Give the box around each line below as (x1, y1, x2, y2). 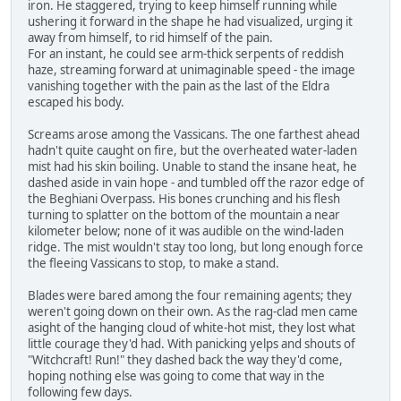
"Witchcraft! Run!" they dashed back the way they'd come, (28, 351, 343, 368)
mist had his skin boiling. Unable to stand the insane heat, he (28, 158, 357, 175)
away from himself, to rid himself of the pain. (28, 29, 273, 46)
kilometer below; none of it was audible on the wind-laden (28, 222, 344, 239)
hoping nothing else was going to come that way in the (28, 367, 325, 384)
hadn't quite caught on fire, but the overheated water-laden (28, 141, 357, 158)
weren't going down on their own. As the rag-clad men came (28, 303, 358, 320)
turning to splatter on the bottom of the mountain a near (28, 206, 340, 223)
